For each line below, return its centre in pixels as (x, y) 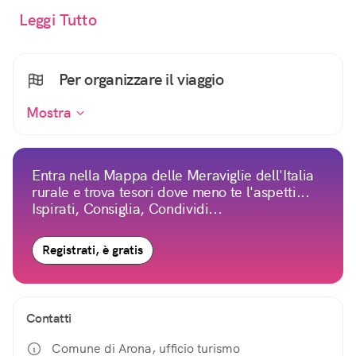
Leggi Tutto (58, 20)
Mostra (51, 113)
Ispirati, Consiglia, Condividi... (127, 209)
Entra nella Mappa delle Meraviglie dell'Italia (173, 176)
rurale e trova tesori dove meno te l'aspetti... (171, 192)
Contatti (49, 319)
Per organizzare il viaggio (139, 80)
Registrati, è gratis (93, 250)
